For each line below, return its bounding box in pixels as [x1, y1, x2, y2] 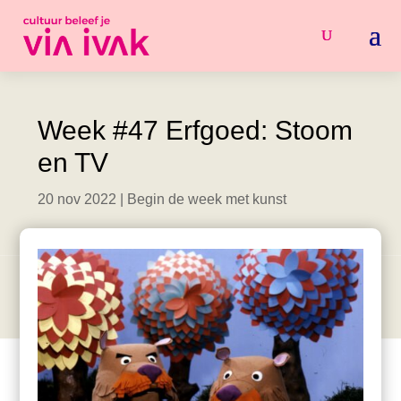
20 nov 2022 [38, 192, 117, 207]
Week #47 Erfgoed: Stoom [38, 115, 354, 145]
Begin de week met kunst [127, 192, 287, 207]
